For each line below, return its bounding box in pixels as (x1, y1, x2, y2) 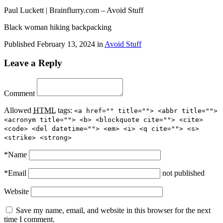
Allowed (4, 106, 33, 114)
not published (162, 168, 205, 177)
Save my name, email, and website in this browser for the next (16, 206, 211, 215)
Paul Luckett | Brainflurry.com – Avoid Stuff (4, 5, 143, 14)
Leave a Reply (4, 58, 62, 69)
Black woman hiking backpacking (4, 22, 111, 31)
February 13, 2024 (37, 39, 95, 48)
